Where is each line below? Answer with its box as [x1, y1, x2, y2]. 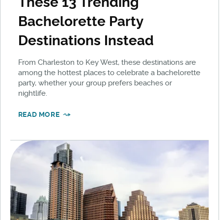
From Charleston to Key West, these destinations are [18, 57, 196, 67]
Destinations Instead [18, 32, 154, 49]
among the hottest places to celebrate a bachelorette [18, 68, 200, 77]
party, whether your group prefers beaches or [18, 78, 172, 87]
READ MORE [18, 110, 60, 118]
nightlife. [18, 88, 47, 98]
